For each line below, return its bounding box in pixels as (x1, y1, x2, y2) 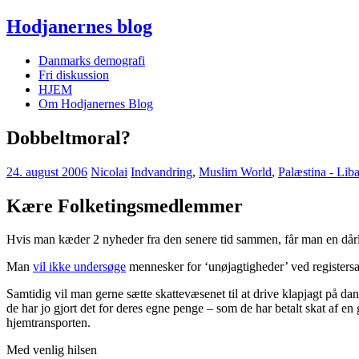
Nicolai (91, 164, 127, 179)
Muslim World (199, 164, 272, 179)
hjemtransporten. (6, 316, 91, 330)
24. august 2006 (6, 164, 87, 179)
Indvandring (131, 164, 192, 179)
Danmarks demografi (38, 53, 145, 67)
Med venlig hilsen (6, 343, 97, 357)
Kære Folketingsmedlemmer (6, 195, 243, 216)
